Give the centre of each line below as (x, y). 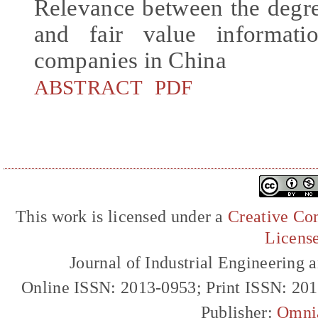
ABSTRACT (88, 87)
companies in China (130, 60)
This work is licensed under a (122, 216)
